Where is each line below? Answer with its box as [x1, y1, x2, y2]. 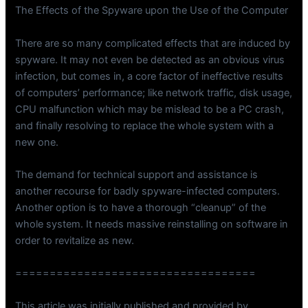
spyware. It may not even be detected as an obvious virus [15, 53, 285, 66]
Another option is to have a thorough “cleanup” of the [15, 201, 267, 214]
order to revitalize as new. [15, 234, 135, 247]
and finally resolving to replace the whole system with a [15, 119, 274, 132]
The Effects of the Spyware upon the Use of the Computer [15, 4, 289, 17]
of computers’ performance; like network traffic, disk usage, [15, 86, 293, 99]
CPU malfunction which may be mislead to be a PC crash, [15, 102, 285, 115]
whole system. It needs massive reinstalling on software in [15, 218, 289, 231]
